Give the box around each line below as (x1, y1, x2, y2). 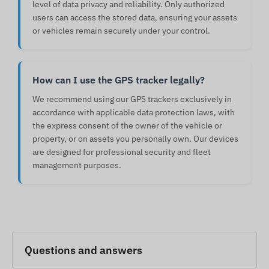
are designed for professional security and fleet (32, 147, 211, 158)
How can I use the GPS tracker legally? (32, 74, 205, 86)
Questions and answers (25, 243, 142, 258)
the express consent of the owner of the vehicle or (32, 120, 222, 131)
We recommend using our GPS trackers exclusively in (32, 94, 232, 105)
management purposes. (32, 160, 121, 171)
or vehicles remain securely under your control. (32, 25, 210, 37)
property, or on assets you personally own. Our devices (32, 133, 238, 145)
